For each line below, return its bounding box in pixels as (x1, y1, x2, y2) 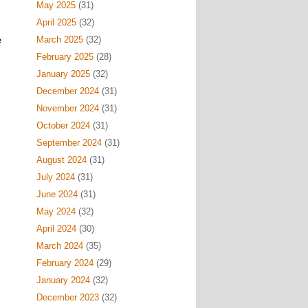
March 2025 (36, 34, 83, 45)
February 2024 (36, 258, 93, 268)
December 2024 (36, 86, 99, 96)
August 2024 (36, 155, 87, 165)
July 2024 (36, 172, 75, 182)
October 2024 (36, 120, 90, 131)
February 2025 (36, 52, 93, 62)
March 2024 (36, 241, 83, 251)
